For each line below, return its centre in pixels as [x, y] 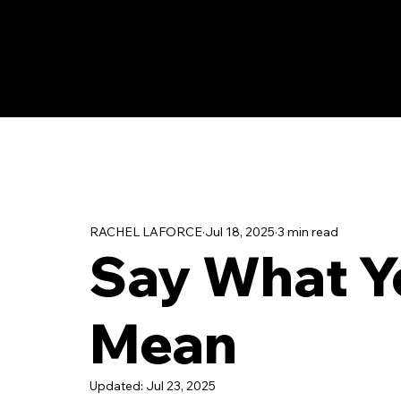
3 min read [308, 231]
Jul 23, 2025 [181, 386]
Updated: [118, 386]
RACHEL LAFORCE [146, 231]
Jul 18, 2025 [240, 231]
